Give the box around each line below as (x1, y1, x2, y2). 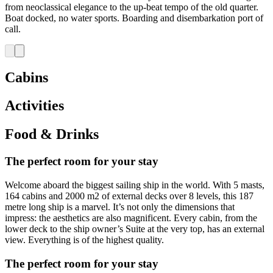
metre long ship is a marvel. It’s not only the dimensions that (5, 201, 235, 212)
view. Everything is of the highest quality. (5, 234, 164, 245)
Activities (5, 97, 64, 114)
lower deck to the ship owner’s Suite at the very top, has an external (5, 223, 264, 234)
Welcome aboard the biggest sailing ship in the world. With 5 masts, (5, 179, 264, 190)
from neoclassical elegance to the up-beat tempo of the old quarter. (5, 1, 258, 12)
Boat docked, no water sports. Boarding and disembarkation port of (5, 12, 263, 23)
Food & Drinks (5, 126, 99, 143)
